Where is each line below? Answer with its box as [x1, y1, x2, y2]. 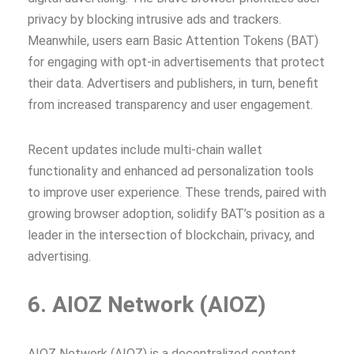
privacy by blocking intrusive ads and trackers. [28, 11, 281, 27]
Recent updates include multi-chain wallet [28, 141, 262, 157]
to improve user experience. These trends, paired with [28, 184, 326, 200]
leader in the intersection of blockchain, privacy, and [28, 227, 314, 243]
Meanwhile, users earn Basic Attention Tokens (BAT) [28, 32, 318, 48]
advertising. [28, 248, 91, 264]
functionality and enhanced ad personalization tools [28, 163, 314, 179]
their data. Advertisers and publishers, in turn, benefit [28, 75, 318, 91]
